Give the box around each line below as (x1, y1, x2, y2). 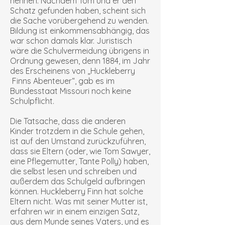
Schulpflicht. (10, 96, 54, 106)
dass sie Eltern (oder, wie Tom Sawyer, (10, 146, 150, 156)
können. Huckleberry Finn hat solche (10, 186, 143, 196)
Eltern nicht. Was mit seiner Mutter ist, (10, 196, 147, 206)
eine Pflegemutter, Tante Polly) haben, (10, 156, 149, 166)
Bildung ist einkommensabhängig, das (10, 26, 150, 36)
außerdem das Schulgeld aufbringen (10, 176, 145, 186)
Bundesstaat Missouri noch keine (10, 86, 131, 96)
